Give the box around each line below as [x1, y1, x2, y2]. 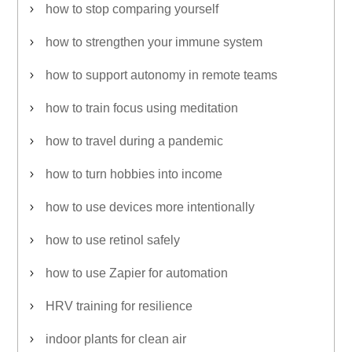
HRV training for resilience [46, 299, 192, 313]
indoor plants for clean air [46, 332, 186, 346]
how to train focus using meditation [46, 101, 238, 115]
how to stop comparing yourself [46, 2, 218, 16]
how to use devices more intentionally [46, 200, 255, 214]
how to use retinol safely [46, 233, 180, 247]
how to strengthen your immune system [46, 35, 262, 49]
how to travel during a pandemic [46, 134, 223, 148]
